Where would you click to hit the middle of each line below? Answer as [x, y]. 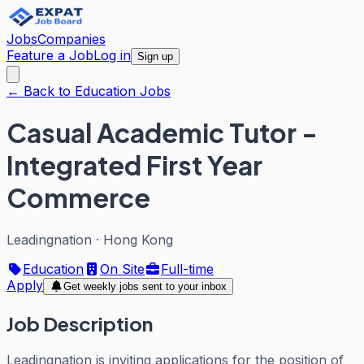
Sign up [155, 56]
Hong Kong [138, 239]
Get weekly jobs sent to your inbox [145, 286]
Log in [112, 55]
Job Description [80, 323]
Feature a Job [50, 55]
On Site [122, 269]
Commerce [78, 198]
